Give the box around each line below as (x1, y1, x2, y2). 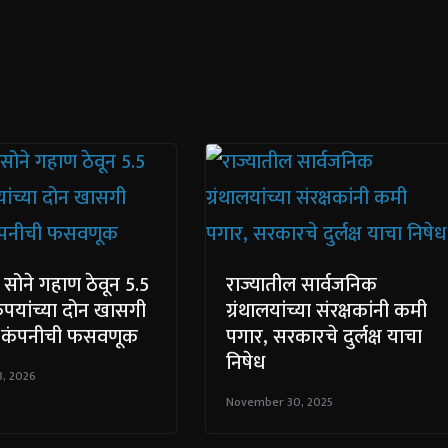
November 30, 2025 (226, 391, 333, 412)
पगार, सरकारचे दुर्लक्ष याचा (226, 319, 422, 354)
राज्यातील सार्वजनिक (226, 267, 377, 302)
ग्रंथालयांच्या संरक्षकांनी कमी (226, 293, 427, 328)
